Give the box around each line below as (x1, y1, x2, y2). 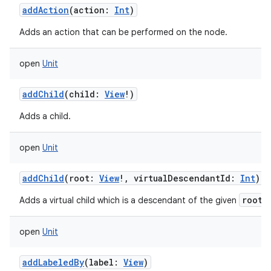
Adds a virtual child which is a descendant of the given (19, 195, 239, 206)
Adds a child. (19, 111, 71, 122)
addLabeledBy (22, 256, 84, 268)
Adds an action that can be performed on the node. (19, 27, 227, 38)
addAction (22, 4, 69, 16)
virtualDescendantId (134, 172, 230, 184)
